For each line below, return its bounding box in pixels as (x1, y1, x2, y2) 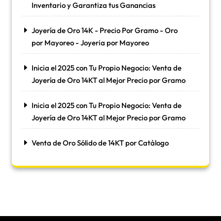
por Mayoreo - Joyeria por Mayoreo (32, 37, 149, 47)
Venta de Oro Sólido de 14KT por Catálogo (32, 138, 169, 147)
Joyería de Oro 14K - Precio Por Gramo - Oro (32, 25, 178, 35)
